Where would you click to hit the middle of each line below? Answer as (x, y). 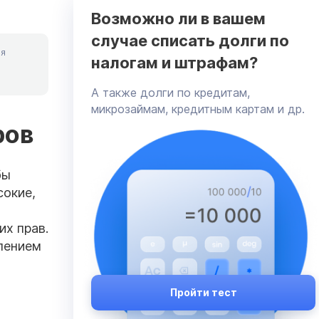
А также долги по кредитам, (171, 92)
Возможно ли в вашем (178, 18)
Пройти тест (203, 292)
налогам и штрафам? (174, 62)
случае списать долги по (190, 40)
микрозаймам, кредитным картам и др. (198, 109)
